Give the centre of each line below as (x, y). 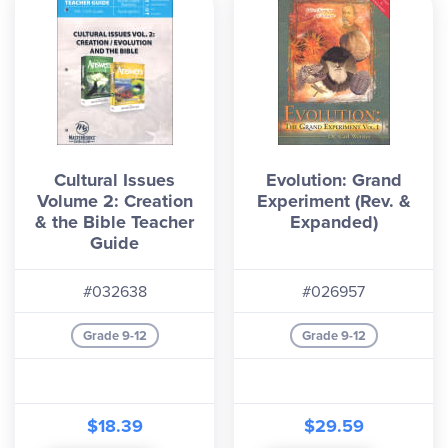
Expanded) (333, 222)
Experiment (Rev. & (333, 201)
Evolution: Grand (333, 180)
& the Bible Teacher (114, 222)
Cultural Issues (114, 180)
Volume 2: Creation (114, 201)
